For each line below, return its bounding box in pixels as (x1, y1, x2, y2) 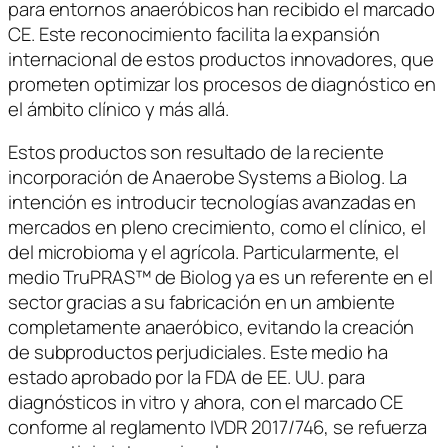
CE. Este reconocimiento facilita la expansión (8, 20, 380, 47)
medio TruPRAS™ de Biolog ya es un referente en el (8, 264, 434, 291)
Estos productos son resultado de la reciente (8, 139, 384, 166)
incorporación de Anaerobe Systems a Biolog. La (8, 164, 408, 191)
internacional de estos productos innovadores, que (8, 45, 435, 72)
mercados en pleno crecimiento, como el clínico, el (8, 214, 426, 241)
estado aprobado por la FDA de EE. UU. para (8, 364, 365, 391)
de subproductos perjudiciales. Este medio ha (8, 339, 388, 366)
